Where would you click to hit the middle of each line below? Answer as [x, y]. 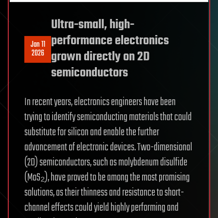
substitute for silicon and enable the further [92, 133]
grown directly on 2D [100, 57]
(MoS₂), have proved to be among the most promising [107, 178]
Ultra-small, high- [93, 25]
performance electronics [110, 41]
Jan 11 [38, 45]
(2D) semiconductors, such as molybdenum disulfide [106, 163]
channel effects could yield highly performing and [101, 208]
